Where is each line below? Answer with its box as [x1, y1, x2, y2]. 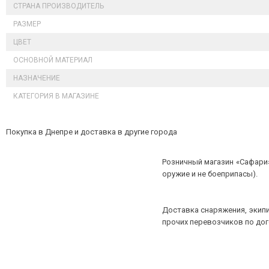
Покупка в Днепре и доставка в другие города [6, 127, 177, 136]
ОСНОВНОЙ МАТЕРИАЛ [13, 56, 92, 64]
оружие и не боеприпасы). [162, 169, 258, 178]
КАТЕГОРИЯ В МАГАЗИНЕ [13, 92, 99, 100]
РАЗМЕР [13, 20, 41, 28]
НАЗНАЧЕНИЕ [13, 74, 60, 82]
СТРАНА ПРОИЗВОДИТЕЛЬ [13, 2, 104, 10]
